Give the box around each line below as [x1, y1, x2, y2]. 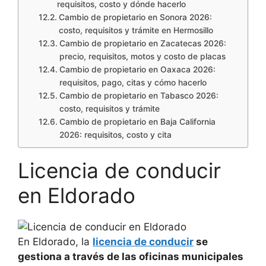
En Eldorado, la [18, 235, 93, 248]
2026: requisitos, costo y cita [59, 129, 172, 140]
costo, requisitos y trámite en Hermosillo [58, 25, 213, 35]
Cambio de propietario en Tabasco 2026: [59, 90, 218, 100]
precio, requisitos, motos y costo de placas [59, 51, 226, 61]
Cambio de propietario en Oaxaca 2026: [59, 64, 216, 74]
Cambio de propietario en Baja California [59, 116, 216, 126]
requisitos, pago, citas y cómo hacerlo [59, 77, 207, 87]
